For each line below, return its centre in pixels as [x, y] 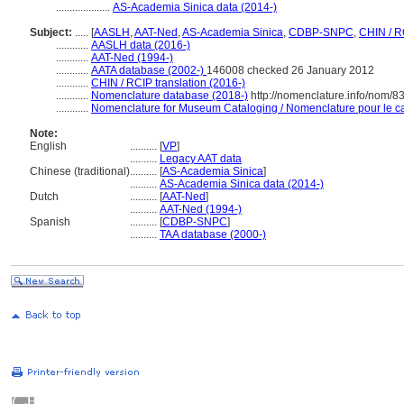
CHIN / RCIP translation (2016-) [168, 83]
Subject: [51, 32]
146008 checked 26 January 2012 [290, 70]
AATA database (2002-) [149, 70]
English [48, 146]
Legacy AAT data [201, 159]
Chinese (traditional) [80, 171]
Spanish [50, 222]
